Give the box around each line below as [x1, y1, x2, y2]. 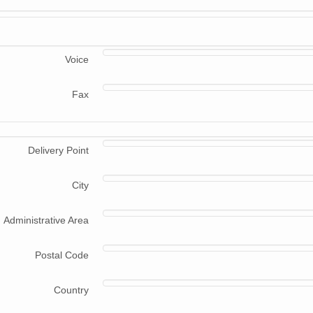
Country [54, 284, 89, 296]
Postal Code [35, 249, 89, 261]
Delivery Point [28, 145, 89, 156]
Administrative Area [3, 214, 89, 226]
